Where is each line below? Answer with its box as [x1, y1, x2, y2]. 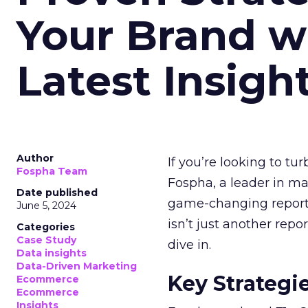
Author [16, 152, 54, 164]
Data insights [16, 247, 87, 259]
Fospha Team [16, 165, 87, 177]
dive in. [168, 237, 211, 252]
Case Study [16, 234, 76, 246]
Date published [16, 186, 98, 199]
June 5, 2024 [16, 199, 76, 212]
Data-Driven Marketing [16, 260, 137, 272]
